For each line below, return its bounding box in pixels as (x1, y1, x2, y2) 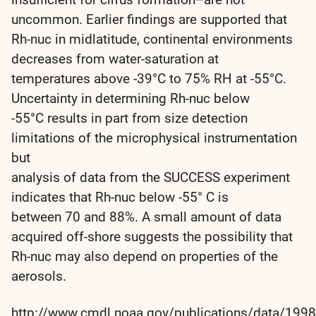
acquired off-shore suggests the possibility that (11, 228, 293, 245)
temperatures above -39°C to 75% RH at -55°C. (11, 70, 286, 87)
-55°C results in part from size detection (11, 109, 248, 126)
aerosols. (11, 267, 66, 284)
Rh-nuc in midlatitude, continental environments (11, 30, 293, 47)
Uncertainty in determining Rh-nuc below (11, 90, 250, 107)
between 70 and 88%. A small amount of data (11, 208, 281, 225)
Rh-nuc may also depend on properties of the (11, 248, 278, 265)
